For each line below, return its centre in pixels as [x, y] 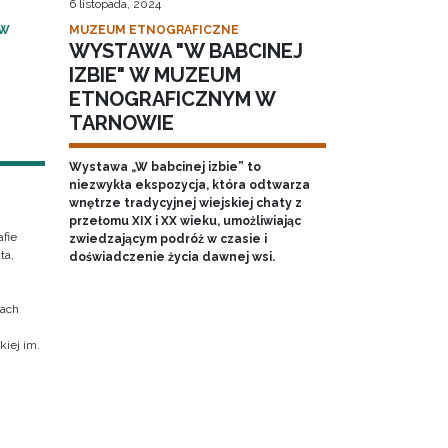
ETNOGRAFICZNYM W [171, 99]
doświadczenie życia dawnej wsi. [171, 257]
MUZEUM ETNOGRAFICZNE [153, 30]
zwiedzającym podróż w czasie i [167, 239]
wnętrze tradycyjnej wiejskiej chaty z [185, 203]
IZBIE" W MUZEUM [154, 75]
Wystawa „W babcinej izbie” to [164, 167]
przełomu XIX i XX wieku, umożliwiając [184, 221]
